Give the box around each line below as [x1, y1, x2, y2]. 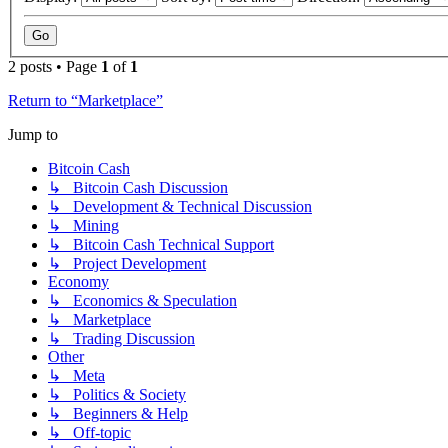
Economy [48, 273, 109, 291]
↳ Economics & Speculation [48, 292, 237, 310]
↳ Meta [48, 367, 105, 385]
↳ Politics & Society [48, 386, 186, 404]
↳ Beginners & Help [48, 405, 188, 423]
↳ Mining [48, 217, 119, 235]
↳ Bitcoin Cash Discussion [48, 179, 228, 197]
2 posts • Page [8, 58, 101, 76]
